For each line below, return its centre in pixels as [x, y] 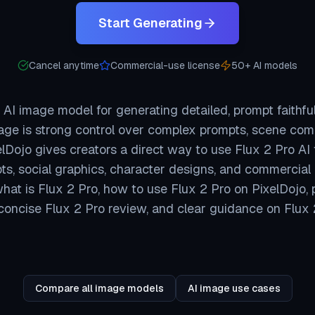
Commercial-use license [165, 65]
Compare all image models [99, 288]
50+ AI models [264, 65]
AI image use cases [234, 288]
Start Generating [150, 23]
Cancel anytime [64, 65]
